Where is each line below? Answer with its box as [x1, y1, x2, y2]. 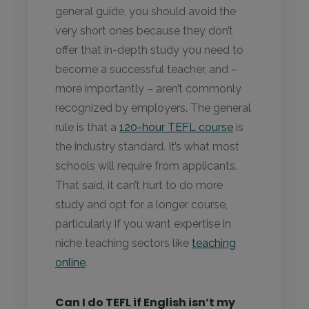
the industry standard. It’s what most [55, 140, 239, 154]
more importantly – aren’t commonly [55, 82, 241, 96]
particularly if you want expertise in [55, 217, 231, 231]
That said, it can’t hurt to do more [55, 179, 223, 192]
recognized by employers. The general [55, 101, 251, 115]
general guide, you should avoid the [55, 5, 236, 19]
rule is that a [55, 121, 119, 134]
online [55, 256, 86, 270]
